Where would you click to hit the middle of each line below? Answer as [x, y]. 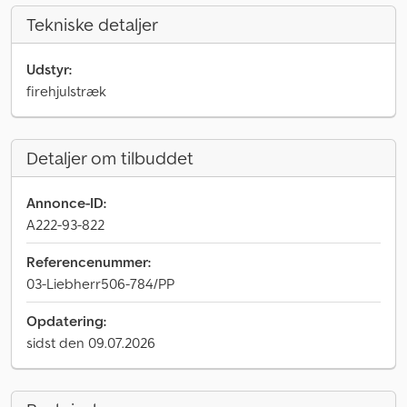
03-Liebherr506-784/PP [100, 283]
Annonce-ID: [66, 203]
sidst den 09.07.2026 [91, 342]
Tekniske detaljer [92, 25]
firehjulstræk [66, 91]
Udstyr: [49, 69]
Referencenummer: [89, 262]
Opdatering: [66, 321]
